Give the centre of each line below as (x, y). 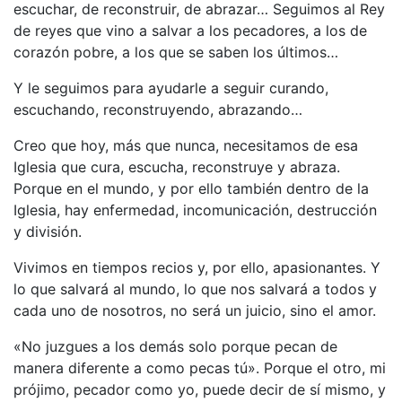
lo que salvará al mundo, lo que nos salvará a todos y (195, 288)
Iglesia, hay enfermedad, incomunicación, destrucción (195, 210)
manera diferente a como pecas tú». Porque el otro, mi (200, 367)
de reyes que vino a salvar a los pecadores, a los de (190, 30)
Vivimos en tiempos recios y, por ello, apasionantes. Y (197, 267)
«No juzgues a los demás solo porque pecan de (175, 346)
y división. (48, 231)
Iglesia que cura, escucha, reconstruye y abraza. (177, 166)
